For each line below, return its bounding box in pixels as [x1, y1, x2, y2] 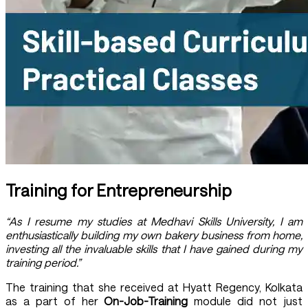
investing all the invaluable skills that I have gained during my [5, 241, 302, 255]
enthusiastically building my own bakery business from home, [5, 228, 302, 241]
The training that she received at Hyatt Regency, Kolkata [5, 280, 302, 294]
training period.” [5, 255, 80, 269]
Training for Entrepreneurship [5, 180, 232, 201]
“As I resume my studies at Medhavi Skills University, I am [5, 214, 302, 228]
